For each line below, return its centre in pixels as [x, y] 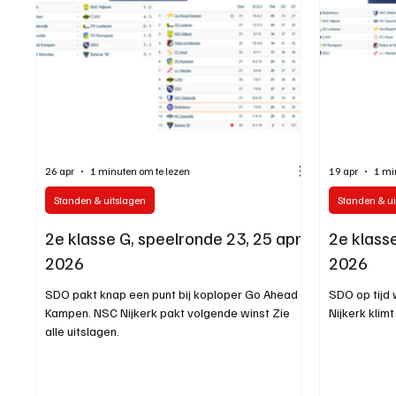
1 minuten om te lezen [141, 171]
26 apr [60, 171]
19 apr [344, 171]
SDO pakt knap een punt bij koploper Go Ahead [172, 293]
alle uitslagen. [83, 331]
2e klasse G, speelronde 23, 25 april [177, 237]
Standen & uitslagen [100, 200]
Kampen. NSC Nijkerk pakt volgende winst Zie [168, 312]
